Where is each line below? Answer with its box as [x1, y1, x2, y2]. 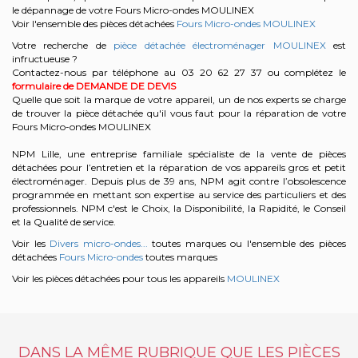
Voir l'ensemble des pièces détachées [12, 18, 177, 30]
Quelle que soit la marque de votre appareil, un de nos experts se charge [12, 93, 346, 105]
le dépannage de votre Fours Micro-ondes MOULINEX [12, 4, 254, 16]
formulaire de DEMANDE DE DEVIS [12, 80, 176, 92]
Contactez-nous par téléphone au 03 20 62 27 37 [12, 66, 268, 78]
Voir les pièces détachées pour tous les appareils [12, 272, 227, 284]
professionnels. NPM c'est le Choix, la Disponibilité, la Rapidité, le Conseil [12, 202, 346, 214]
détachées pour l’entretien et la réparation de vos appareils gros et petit [12, 161, 346, 173]
